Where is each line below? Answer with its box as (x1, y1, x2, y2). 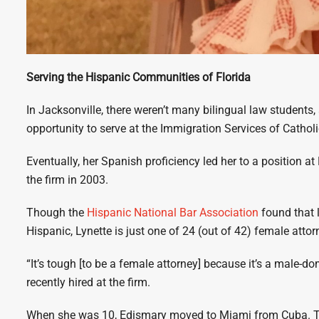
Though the (26, 206, 88, 219)
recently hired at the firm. (26, 276, 151, 289)
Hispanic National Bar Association (87, 206, 259, 219)
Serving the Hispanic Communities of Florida (26, 70, 251, 84)
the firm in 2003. (26, 173, 109, 187)
